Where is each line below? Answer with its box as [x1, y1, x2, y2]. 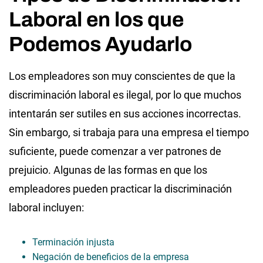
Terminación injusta [32, 236, 114, 248]
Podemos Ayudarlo [9, 32, 192, 55]
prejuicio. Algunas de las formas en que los [9, 163, 207, 176]
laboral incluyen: [9, 201, 84, 214]
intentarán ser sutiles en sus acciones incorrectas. [9, 107, 241, 120]
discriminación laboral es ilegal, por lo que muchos [9, 88, 241, 101]
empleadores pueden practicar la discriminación [9, 182, 232, 195]
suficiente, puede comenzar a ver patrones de [9, 144, 221, 157]
